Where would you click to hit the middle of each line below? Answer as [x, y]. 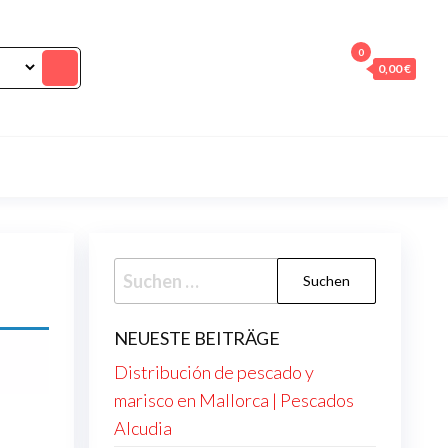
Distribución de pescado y [213, 372]
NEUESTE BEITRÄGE [196, 338]
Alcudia [142, 428]
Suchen [142, 271]
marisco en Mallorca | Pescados [233, 400]
